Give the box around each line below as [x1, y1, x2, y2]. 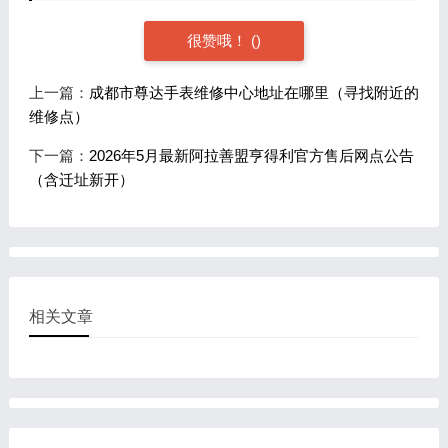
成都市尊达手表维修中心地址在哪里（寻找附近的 [88, 84, 419, 101]
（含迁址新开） [28, 171, 134, 188]
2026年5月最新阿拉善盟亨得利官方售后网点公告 [88, 147, 414, 164]
